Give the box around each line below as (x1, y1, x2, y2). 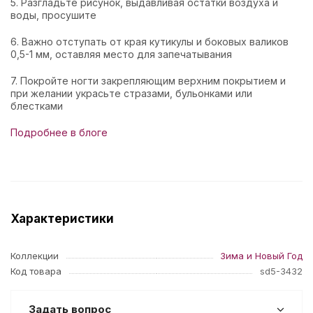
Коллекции (10, 250, 59, 261)
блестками (10, 100, 63, 112)
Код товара (10, 265, 61, 277)
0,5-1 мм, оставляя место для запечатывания (10, 48, 232, 60)
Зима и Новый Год (220, 250, 303, 261)
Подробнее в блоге (10, 126, 108, 138)
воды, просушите (10, 9, 96, 21)
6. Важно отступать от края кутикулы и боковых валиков (10, 36, 289, 48)
